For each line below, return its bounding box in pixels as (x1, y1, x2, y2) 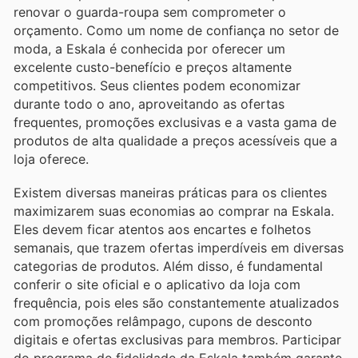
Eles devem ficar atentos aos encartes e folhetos (14, 221, 311, 237)
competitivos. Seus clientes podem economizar (14, 77, 300, 93)
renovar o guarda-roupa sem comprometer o (14, 3, 286, 20)
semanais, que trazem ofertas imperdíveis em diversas (14, 239, 344, 256)
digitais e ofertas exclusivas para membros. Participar (14, 331, 341, 348)
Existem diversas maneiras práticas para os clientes (14, 184, 327, 201)
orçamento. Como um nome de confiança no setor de (14, 22, 339, 38)
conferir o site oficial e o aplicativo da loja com (14, 276, 300, 292)
